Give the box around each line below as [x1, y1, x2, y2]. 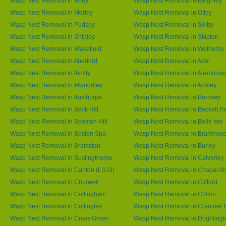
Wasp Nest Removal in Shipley [10, 33, 95, 40]
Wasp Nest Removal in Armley [134, 82, 216, 88]
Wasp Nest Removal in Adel [134, 58, 210, 64]
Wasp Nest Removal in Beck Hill [10, 106, 98, 112]
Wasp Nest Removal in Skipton [134, 33, 218, 40]
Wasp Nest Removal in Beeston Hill [10, 118, 107, 125]
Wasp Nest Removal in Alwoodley [10, 82, 102, 88]
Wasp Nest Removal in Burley [134, 142, 215, 149]
